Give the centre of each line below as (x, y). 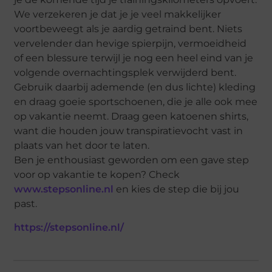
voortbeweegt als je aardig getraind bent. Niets (128, 29)
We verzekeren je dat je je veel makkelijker (118, 15)
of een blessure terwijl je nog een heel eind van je (134, 58)
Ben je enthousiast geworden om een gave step (132, 160)
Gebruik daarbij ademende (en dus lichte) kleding (135, 87)
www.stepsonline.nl (64, 189)
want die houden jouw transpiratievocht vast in (129, 131)
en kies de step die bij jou (177, 189)
